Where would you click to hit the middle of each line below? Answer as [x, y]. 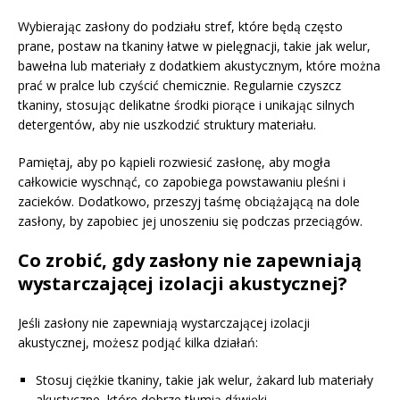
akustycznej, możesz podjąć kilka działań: [138, 342]
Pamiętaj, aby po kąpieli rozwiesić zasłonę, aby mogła [174, 162]
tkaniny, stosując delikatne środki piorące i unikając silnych [186, 104]
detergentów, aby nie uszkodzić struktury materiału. [167, 124]
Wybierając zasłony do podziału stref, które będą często [180, 26]
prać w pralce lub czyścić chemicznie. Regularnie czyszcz [179, 85]
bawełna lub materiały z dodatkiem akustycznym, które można [199, 65]
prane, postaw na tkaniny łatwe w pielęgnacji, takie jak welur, [194, 46]
